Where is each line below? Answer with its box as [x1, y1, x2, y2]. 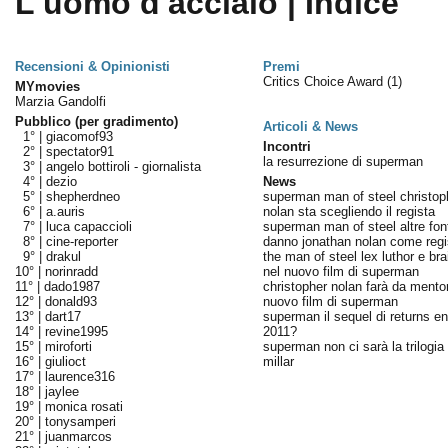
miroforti [44, 339, 92, 354]
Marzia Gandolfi [14, 94, 106, 109]
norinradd [44, 264, 98, 279]
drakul [45, 249, 81, 264]
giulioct [44, 354, 86, 369]
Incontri [262, 139, 311, 154]
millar [262, 354, 294, 369]
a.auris [45, 204, 85, 219]
